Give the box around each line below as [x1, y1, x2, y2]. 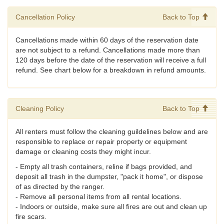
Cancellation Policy [15, 13, 75, 21]
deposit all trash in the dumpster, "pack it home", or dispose [15, 172, 203, 181]
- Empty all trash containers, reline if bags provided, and [15, 162, 192, 171]
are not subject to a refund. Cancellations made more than [15, 46, 200, 54]
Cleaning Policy [15, 104, 64, 113]
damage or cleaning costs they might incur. [15, 147, 151, 156]
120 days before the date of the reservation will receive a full [15, 56, 206, 64]
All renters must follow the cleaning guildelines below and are [15, 127, 208, 136]
